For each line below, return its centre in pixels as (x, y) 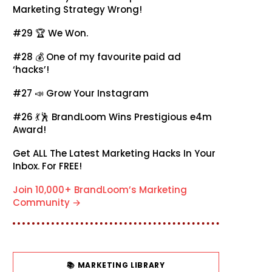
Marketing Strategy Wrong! (77, 10)
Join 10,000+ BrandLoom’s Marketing (100, 190)
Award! (29, 130)
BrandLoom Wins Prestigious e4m (132, 117)
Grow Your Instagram (97, 93)
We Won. (68, 33)
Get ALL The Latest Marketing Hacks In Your (114, 154)
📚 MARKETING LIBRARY (116, 265)
